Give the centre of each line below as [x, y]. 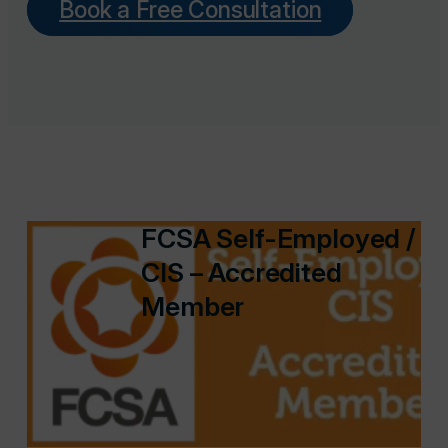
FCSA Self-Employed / [278, 238]
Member [193, 306]
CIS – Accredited [241, 272]
